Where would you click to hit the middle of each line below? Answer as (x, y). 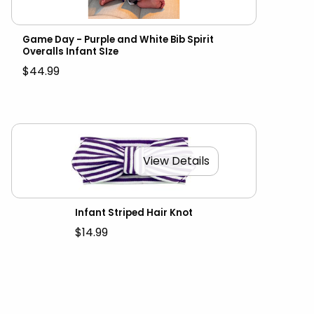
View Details (176, 161)
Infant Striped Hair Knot (134, 212)
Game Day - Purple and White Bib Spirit (118, 40)
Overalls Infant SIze (70, 52)
